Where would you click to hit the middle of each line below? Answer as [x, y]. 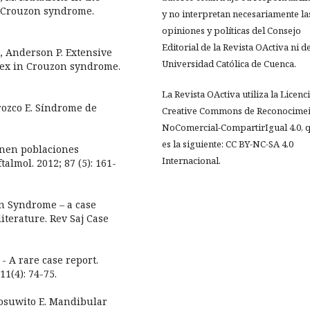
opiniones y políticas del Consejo [231, 31]
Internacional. [191, 161]
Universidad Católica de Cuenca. [230, 64]
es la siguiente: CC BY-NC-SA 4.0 [228, 144]
